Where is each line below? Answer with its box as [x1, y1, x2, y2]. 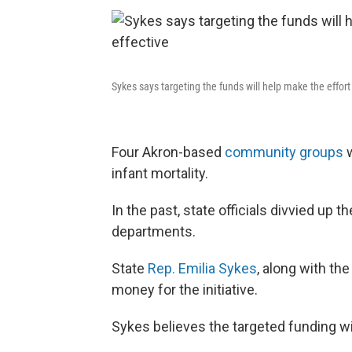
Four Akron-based [112, 143, 225, 160]
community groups [225, 143, 343, 160]
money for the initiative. [112, 280, 258, 298]
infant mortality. [112, 164, 208, 181]
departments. [112, 222, 196, 240]
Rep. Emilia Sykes [148, 259, 257, 277]
